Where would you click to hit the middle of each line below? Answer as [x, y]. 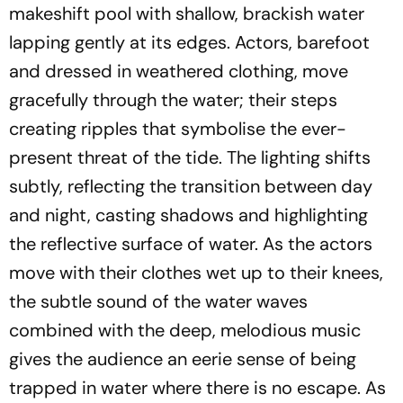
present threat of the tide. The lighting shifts [190, 157]
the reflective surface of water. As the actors [191, 243]
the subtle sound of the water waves [158, 301]
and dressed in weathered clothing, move [179, 71]
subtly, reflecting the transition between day [191, 186]
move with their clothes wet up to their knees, [196, 272]
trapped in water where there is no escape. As [197, 387]
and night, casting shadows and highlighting [188, 215]
